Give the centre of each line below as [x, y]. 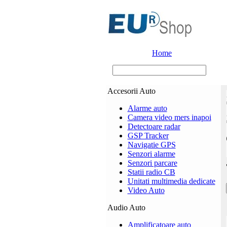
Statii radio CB [151, 172]
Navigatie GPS [152, 145]
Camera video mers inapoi [169, 117]
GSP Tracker [148, 136]
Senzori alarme [151, 154]
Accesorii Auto [131, 91]
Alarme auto [147, 108]
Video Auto [146, 190]
